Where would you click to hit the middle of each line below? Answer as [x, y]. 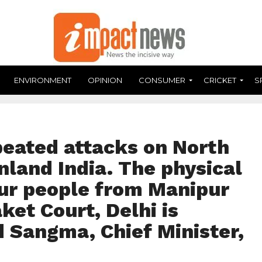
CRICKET [220, 80]
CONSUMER [162, 80]
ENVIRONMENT [43, 80]
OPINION [105, 80]
